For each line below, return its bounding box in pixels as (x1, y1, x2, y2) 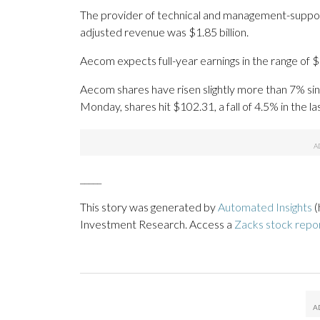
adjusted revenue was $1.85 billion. (80, 25, 249, 39)
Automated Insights (218, 200, 312, 214)
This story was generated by (80, 200, 218, 214)
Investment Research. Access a (80, 217, 234, 231)
